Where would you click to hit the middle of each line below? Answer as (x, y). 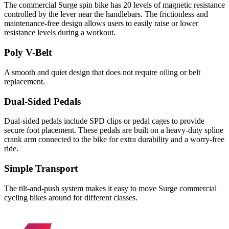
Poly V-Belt (28, 53)
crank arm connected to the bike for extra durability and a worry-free (114, 140)
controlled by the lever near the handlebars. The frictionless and (106, 14)
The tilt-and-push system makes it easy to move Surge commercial (110, 188)
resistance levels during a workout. (60, 33)
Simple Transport (41, 169)
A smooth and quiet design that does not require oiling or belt (102, 72)
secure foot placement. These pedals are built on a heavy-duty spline (114, 130)
